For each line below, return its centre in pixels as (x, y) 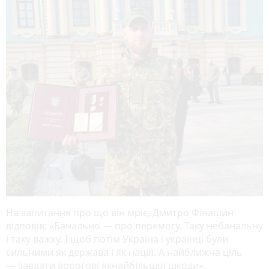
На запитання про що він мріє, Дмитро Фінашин (120, 213)
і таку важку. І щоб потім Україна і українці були (117, 239)
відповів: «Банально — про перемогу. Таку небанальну (134, 226)
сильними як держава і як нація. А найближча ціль (124, 252)
